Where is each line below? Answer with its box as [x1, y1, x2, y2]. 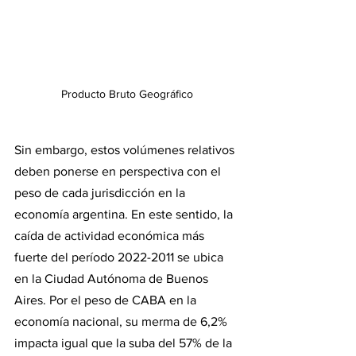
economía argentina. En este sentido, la [14, 207, 236, 222]
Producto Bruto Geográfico [61, 87, 193, 101]
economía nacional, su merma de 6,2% [14, 315, 230, 329]
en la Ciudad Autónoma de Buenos [14, 272, 211, 286]
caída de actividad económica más [14, 229, 207, 243]
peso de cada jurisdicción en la [14, 186, 188, 200]
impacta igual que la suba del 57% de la [14, 336, 235, 350]
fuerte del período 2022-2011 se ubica [14, 250, 226, 265]
